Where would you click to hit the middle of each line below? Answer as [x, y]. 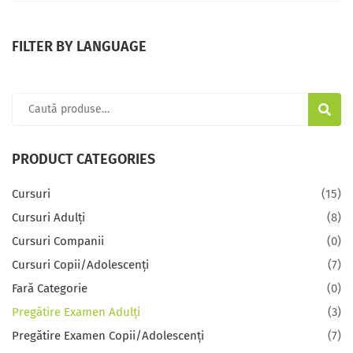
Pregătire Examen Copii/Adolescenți [108, 336]
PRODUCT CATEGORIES [84, 160]
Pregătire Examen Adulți [76, 312]
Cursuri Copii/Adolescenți [80, 265]
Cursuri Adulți [48, 218]
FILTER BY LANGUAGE [79, 47]
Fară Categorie [50, 289]
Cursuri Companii [58, 242]
